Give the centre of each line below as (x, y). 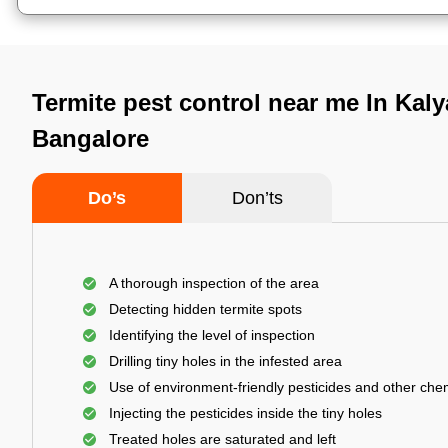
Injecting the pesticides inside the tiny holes (245, 413)
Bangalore (90, 138)
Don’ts (257, 198)
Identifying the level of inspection (212, 335)
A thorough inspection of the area (214, 283)
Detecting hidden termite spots (205, 309)
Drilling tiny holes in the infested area (225, 361)
